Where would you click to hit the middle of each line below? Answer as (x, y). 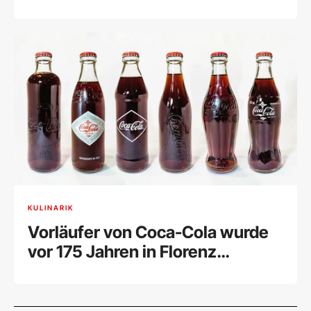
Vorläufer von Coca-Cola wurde (148, 233)
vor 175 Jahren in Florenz (122, 252)
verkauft (60, 271)
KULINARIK (51, 207)
